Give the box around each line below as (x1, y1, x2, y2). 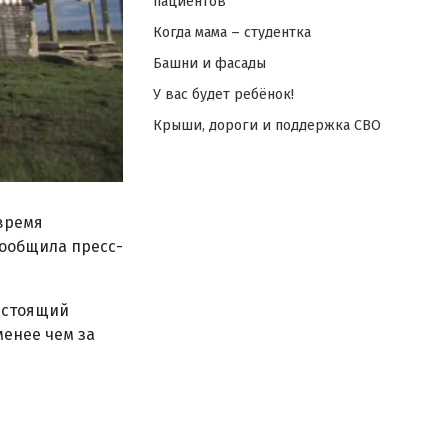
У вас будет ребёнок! (152, 86, 294, 103)
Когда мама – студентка (152, 24, 311, 41)
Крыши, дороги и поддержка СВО (152, 117, 381, 134)
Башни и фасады (152, 55, 266, 72)
